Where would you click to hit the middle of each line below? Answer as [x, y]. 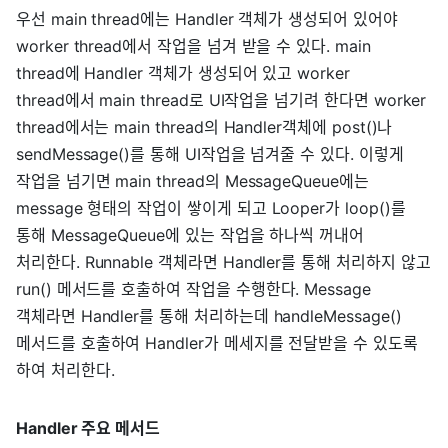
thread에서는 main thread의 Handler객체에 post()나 [204, 127]
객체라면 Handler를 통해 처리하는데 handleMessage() [209, 316]
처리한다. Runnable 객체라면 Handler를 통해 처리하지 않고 [223, 262]
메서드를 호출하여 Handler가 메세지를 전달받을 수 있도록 [217, 343]
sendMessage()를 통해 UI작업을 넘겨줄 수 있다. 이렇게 [210, 154]
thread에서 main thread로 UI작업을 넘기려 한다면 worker [221, 100]
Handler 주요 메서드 [88, 428]
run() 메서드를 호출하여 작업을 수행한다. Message [193, 289]
